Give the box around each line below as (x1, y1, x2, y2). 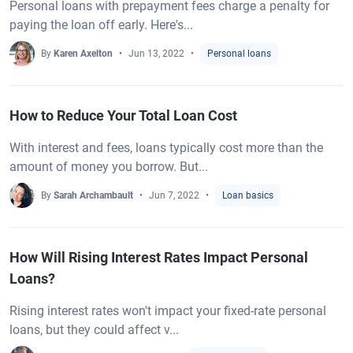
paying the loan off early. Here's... (9, 17, 193, 32)
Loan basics (222, 190, 273, 201)
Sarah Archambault (54, 190, 133, 201)
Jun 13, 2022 (128, 48, 184, 59)
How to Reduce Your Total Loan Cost (9, 107, 237, 124)
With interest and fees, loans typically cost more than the (9, 140, 323, 155)
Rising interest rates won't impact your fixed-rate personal (9, 303, 326, 318)
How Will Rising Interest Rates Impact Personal (9, 249, 308, 266)
